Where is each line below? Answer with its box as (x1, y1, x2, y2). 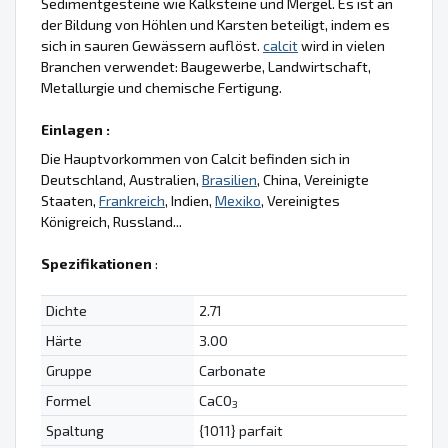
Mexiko (215, 191, 261, 209)
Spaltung (45, 421, 104, 439)
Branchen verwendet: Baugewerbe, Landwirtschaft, (41, 57, 371, 75)
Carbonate (198, 361, 266, 379)
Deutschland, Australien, (41, 170, 202, 188)
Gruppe (45, 361, 92, 379)
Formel (45, 391, 91, 409)
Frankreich (99, 191, 165, 209)
